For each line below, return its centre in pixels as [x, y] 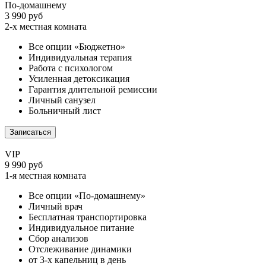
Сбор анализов [58, 238]
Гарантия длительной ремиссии [93, 89]
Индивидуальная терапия [80, 57]
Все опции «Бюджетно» [77, 46]
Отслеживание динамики [80, 249]
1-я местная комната [45, 175]
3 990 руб [24, 15]
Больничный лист [65, 110]
